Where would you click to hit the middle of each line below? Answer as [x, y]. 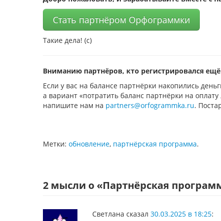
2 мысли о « [73, 185]
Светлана [108, 214]
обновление [89, 144]
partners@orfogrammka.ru [150, 105]
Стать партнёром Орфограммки [121, 20]
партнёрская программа [155, 144]
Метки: [56, 144]
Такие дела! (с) [67, 40]
